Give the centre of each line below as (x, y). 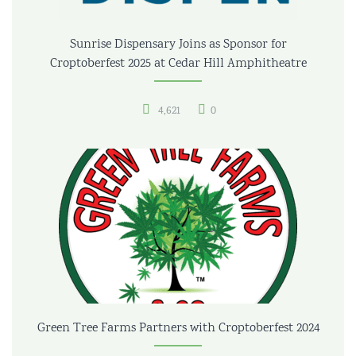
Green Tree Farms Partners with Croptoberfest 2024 (178, 328)
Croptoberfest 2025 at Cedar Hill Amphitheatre (178, 64)
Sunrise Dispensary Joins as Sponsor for (178, 44)
